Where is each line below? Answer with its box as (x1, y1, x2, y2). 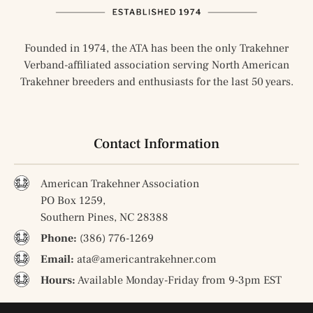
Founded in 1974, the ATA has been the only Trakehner (24, 41, 289, 56)
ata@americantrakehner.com (73, 252, 217, 267)
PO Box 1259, (40, 194, 105, 208)
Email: (40, 252, 74, 267)
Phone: (40, 231, 77, 246)
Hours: (40, 273, 75, 288)
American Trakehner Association (40, 177, 199, 191)
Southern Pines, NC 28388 (40, 210, 168, 225)
